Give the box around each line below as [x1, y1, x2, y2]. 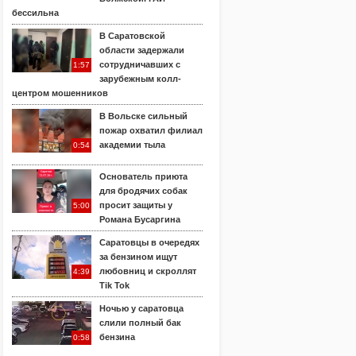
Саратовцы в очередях [99, 238, 199, 247]
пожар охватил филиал [99, 126, 203, 135]
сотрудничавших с [99, 60, 180, 69]
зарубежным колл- [99, 74, 181, 83]
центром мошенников [12, 88, 108, 98]
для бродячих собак [99, 186, 188, 195]
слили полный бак [99, 318, 181, 327]
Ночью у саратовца [99, 304, 184, 313]
